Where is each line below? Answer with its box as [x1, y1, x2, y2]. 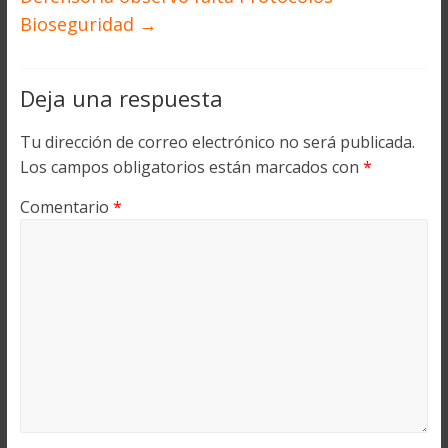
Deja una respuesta [19, 83, 223, 114]
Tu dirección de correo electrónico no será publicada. [19, 131, 415, 154]
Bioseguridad [19, 12, 139, 37]
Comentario [19, 196, 113, 219]
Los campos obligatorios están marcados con [19, 156, 363, 179]
